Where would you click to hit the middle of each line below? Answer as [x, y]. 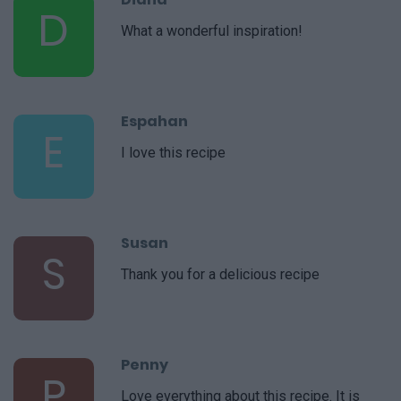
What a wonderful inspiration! [212, 31]
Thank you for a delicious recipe [220, 275]
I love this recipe [173, 153]
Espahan [154, 122]
